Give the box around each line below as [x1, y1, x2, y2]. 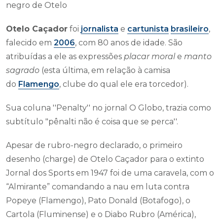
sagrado [6, 66, 39, 75]
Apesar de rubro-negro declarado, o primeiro [6, 141, 183, 150]
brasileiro [171, 24, 209, 34]
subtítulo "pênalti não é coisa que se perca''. [6, 117, 178, 126]
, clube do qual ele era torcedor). [59, 79, 188, 89]
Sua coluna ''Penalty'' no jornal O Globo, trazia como [6, 103, 211, 112]
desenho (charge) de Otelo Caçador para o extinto [6, 154, 204, 164]
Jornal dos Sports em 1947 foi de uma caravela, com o [6, 168, 214, 178]
